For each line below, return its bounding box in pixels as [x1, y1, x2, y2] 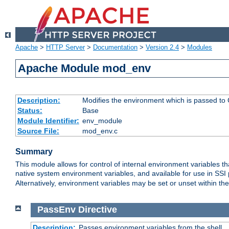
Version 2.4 [146, 43, 179, 52]
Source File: [17, 127, 59, 135]
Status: [17, 106, 42, 115]
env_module [82, 117, 122, 125]
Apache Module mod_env [18, 62, 151, 75]
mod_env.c [82, 127, 118, 135]
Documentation [93, 43, 138, 52]
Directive [78, 204, 117, 215]
